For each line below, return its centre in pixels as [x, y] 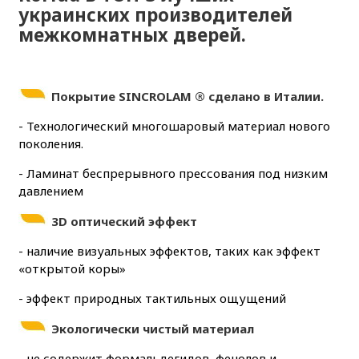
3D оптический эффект [122, 222]
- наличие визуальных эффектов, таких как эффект [169, 251]
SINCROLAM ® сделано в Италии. [221, 97]
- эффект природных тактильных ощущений [152, 298]
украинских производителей [155, 15]
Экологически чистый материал [151, 329]
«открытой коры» [72, 269]
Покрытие [83, 97]
